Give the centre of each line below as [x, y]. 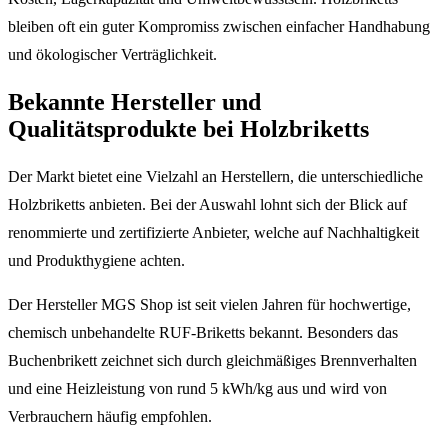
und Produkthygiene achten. [96, 260]
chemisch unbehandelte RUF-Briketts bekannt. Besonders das [203, 332]
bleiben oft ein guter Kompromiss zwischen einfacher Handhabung [219, 27]
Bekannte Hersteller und [134, 102]
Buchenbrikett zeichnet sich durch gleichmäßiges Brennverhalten [212, 360]
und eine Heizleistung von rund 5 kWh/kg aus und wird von [197, 388]
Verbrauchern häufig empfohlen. [110, 416]
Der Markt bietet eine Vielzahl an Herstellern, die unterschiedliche [215, 176]
